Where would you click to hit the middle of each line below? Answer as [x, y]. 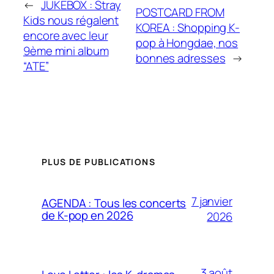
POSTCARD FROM [180, 13]
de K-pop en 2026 [87, 215]
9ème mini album [66, 50]
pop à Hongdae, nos [187, 43]
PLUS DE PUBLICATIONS [98, 161]
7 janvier [212, 201]
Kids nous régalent [71, 20]
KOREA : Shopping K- [188, 28]
